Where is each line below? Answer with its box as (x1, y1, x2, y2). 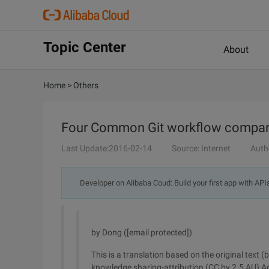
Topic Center (43, 39, 126, 56)
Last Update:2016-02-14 (61, 144, 152, 153)
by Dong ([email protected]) (91, 228, 192, 237)
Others (73, 80, 98, 90)
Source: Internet (172, 144, 231, 153)
